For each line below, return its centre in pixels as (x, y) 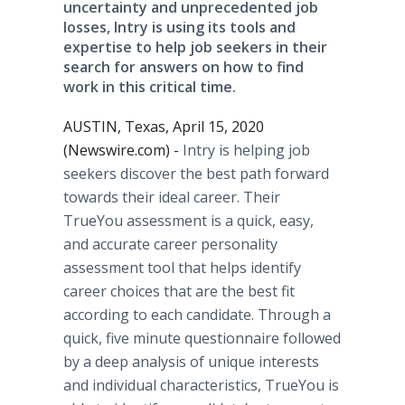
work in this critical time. (150, 87)
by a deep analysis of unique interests (191, 362)
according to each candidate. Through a (197, 315)
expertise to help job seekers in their (195, 47)
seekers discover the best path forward (196, 174)
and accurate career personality (170, 244)
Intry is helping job (246, 150)
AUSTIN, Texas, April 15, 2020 (164, 127)
